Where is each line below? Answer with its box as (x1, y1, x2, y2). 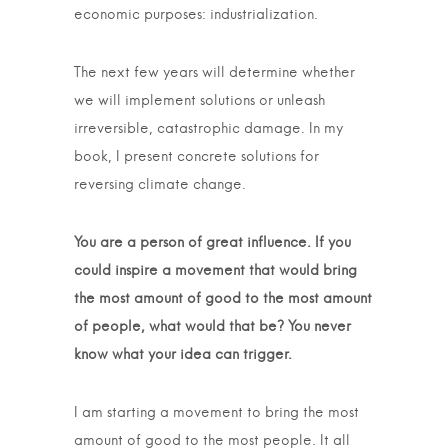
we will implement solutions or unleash (74, 94, 325, 108)
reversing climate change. (74, 178, 246, 192)
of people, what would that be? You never (74, 320, 351, 334)
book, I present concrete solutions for (74, 150, 319, 164)
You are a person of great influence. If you (74, 236, 351, 250)
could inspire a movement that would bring (74, 264, 357, 278)
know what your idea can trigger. (74, 348, 292, 362)
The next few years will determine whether (74, 66, 355, 80)
